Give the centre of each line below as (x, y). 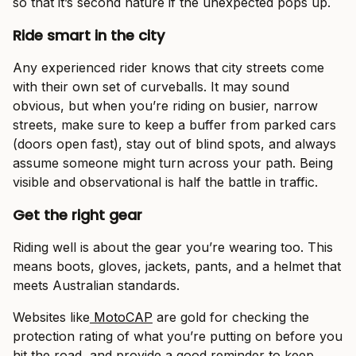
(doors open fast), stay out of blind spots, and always (174, 144)
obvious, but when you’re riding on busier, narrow (165, 106)
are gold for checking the (231, 317)
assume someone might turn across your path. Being (173, 163)
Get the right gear (77, 215)
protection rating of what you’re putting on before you (178, 337)
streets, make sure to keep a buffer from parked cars (174, 125)
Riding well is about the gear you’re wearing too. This (173, 248)
